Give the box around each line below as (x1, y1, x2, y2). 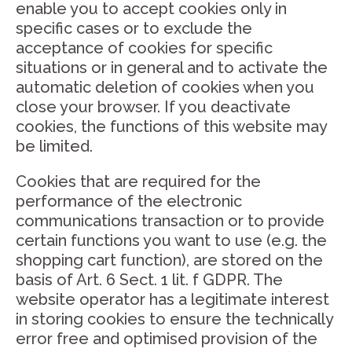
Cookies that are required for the (16, 172, 261, 191)
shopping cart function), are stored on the (16, 251, 323, 269)
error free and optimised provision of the (16, 329, 317, 348)
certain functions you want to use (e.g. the (16, 231, 327, 250)
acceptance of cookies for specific (16, 38, 273, 57)
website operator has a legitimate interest (16, 290, 329, 309)
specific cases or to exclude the (16, 19, 252, 38)
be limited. (16, 137, 93, 156)
